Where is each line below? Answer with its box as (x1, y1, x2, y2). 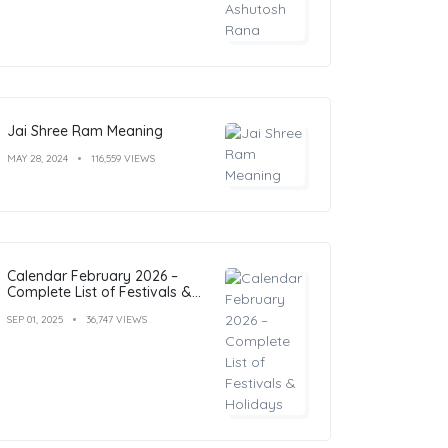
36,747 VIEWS (86, 312, 147, 326)
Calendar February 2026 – (7, 266, 178, 285)
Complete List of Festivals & (7, 282, 192, 301)
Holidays (7, 298, 64, 317)
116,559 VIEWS (91, 151, 155, 165)
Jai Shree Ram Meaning (7, 121, 163, 140)
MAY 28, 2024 (7, 151, 68, 165)
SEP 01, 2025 (7, 312, 63, 326)
